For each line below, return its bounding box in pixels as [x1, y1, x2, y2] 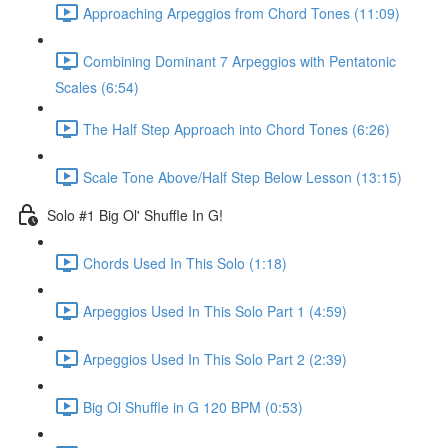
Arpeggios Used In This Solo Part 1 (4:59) [83, 300, 347, 321]
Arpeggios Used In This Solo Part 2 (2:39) [83, 348, 347, 369]
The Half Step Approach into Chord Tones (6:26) [83, 118, 390, 139]
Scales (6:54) [55, 77, 139, 97]
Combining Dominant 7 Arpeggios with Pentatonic [83, 50, 396, 71]
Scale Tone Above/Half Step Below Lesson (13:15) [83, 166, 402, 187]
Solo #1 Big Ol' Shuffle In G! [47, 204, 223, 225]
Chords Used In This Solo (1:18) [83, 252, 287, 273]
